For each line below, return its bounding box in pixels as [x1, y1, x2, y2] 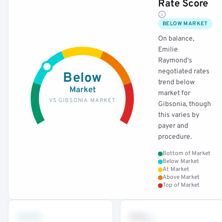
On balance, [158, 35, 194, 43]
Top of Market [163, 181, 200, 189]
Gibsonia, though [158, 100, 211, 109]
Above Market [163, 173, 200, 181]
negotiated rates [158, 67, 210, 76]
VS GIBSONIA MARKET [49, 97, 116, 104]
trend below [158, 78, 195, 87]
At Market [163, 166, 189, 173]
